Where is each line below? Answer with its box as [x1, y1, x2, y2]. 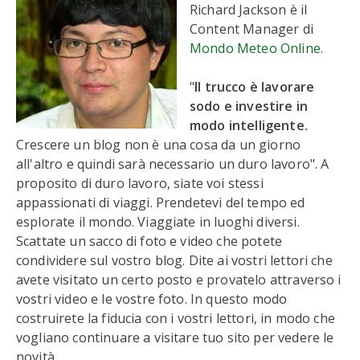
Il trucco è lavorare [194, 78, 315, 96]
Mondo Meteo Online [190, 39, 321, 57]
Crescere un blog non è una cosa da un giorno [16, 136, 301, 153]
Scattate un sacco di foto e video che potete [16, 232, 283, 250]
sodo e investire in [190, 97, 309, 115]
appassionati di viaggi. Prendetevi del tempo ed [16, 194, 305, 211]
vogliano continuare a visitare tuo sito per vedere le [16, 329, 334, 346]
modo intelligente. [190, 117, 308, 134]
